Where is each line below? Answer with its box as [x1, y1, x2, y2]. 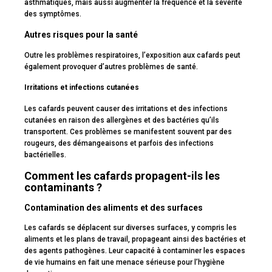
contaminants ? [24, 181, 102, 194]
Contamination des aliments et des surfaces [24, 203, 203, 213]
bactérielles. [24, 151, 66, 160]
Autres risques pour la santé [24, 30, 138, 40]
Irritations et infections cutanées [24, 83, 139, 92]
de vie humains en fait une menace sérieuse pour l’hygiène [24, 258, 225, 267]
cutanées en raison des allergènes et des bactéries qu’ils [24, 116, 219, 125]
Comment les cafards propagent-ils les [24, 169, 220, 183]
